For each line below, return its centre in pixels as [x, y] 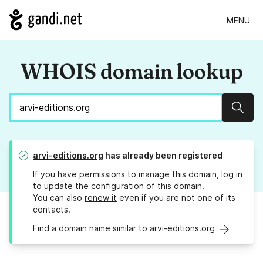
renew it [101, 198]
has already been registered [163, 156]
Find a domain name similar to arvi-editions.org [124, 228]
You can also [59, 198]
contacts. [52, 210]
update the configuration [94, 186]
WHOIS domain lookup [131, 71]
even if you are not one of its [176, 198]
